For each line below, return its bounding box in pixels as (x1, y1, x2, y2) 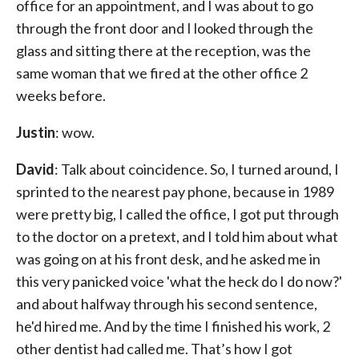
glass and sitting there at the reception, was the (16, 42, 311, 59)
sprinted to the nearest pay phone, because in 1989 (16, 183, 334, 200)
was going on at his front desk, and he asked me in (16, 250, 321, 268)
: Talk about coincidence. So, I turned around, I (54, 160, 339, 178)
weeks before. (16, 87, 106, 104)
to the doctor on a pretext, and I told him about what (16, 228, 338, 245)
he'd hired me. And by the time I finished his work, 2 (16, 317, 330, 335)
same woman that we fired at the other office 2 (16, 64, 308, 82)
